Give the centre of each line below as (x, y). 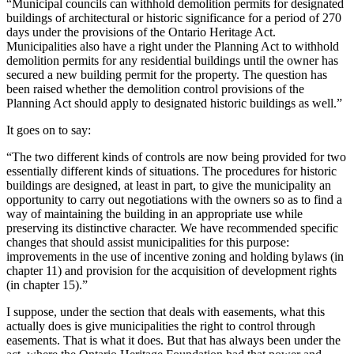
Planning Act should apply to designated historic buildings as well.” (174, 104)
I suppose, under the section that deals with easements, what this (166, 312)
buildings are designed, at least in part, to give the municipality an (169, 186)
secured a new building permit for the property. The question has (167, 75)
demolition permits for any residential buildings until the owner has (172, 61)
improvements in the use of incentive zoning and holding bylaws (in (175, 257)
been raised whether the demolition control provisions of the (155, 89)
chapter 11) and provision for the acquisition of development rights (171, 271)
